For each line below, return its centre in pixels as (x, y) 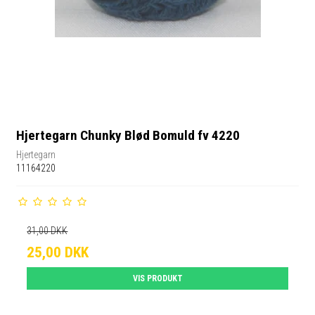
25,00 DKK (58, 252)
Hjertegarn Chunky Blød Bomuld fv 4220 (128, 136)
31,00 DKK (47, 230)
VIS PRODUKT (157, 278)
